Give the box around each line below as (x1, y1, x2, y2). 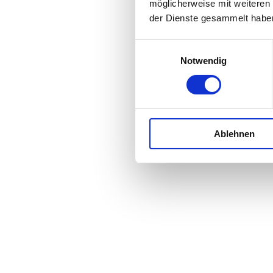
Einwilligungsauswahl (135, 41, 220, 52)
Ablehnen (214, 128, 255, 139)
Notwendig (180, 55, 227, 66)
